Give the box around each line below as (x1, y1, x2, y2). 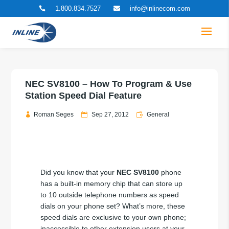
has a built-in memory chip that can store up (40, 179, 182, 188)
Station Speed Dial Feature (25, 90, 142, 101)
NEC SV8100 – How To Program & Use (25, 79, 192, 89)
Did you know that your (40, 168, 117, 176)
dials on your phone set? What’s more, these (40, 202, 185, 210)
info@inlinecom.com (130, 5, 190, 12)
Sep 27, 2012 (91, 111, 129, 118)
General (147, 111, 170, 118)
